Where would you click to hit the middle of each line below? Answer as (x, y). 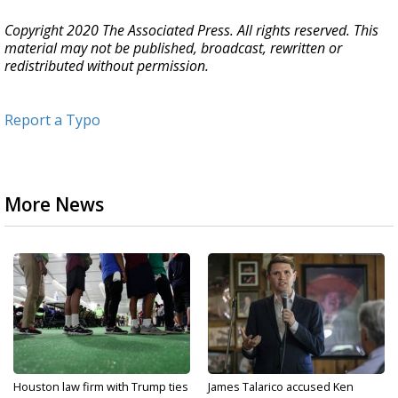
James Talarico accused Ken (281, 386)
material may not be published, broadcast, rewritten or (173, 48)
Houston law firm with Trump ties (101, 386)
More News (54, 204)
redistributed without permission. (107, 66)
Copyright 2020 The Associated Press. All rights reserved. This (191, 30)
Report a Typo (52, 120)
